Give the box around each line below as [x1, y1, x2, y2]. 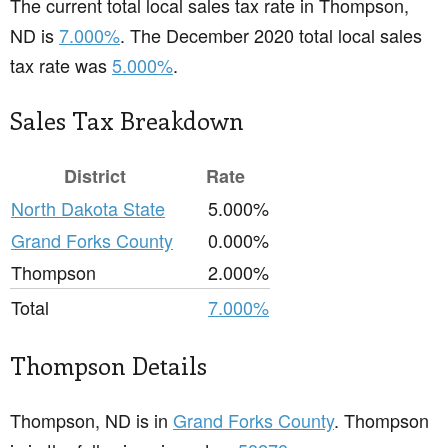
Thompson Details [10, 349, 207, 382]
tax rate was [10, 52, 112, 79]
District [64, 163, 126, 190]
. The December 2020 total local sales [120, 22, 422, 49]
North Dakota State [11, 195, 165, 222]
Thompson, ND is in [10, 407, 173, 434]
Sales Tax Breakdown [10, 104, 244, 137]
